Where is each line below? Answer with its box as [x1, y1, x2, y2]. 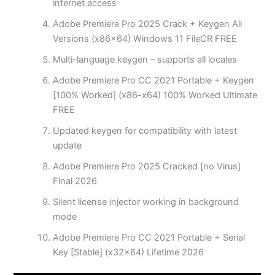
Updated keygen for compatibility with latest [53, 125, 238, 137]
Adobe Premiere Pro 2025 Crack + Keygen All [53, 18, 242, 30]
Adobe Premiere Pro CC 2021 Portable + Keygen [53, 75, 255, 87]
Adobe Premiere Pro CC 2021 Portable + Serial [53, 232, 246, 244]
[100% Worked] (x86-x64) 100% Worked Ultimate [53, 90, 258, 101]
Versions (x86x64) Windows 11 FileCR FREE [53, 33, 238, 45]
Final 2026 [53, 176, 98, 187]
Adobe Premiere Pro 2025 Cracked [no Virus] [53, 161, 241, 172]
